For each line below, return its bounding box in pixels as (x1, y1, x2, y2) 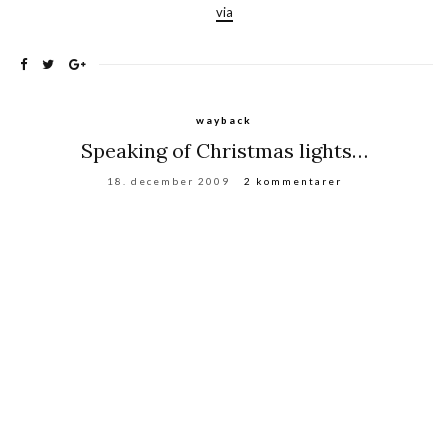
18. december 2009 (106, 174, 230, 187)
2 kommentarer (243, 174, 342, 187)
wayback (196, 113, 252, 126)
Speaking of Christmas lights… (80, 137, 368, 163)
